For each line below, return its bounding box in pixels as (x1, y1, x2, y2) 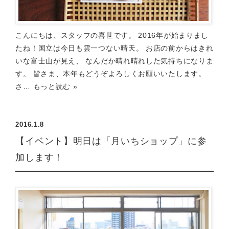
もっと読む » (33, 82, 78, 90)
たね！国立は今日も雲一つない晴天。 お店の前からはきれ (15, 44, 214, 52)
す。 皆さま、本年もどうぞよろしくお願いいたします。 (15, 70, 206, 78)
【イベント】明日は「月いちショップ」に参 (15, 136, 207, 146)
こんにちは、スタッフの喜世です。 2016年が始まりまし (15, 31, 209, 39)
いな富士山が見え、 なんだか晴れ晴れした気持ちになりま (15, 57, 214, 65)
